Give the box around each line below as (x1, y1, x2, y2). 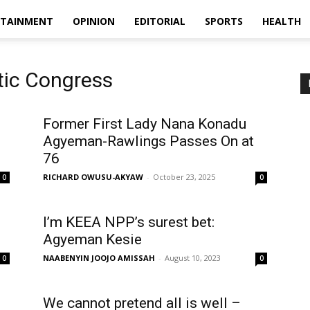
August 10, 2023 (165, 253, 221, 263)
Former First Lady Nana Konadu (43, 116, 246, 132)
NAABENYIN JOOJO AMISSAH (43, 253, 155, 263)
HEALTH (262, 15, 301, 28)
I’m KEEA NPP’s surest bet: (43, 214, 215, 230)
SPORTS (205, 15, 243, 28)
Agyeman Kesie (43, 231, 142, 248)
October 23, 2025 (153, 172, 215, 182)
